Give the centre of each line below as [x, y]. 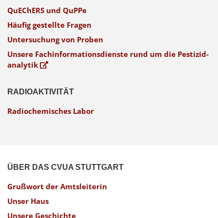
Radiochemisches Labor [51, 111]
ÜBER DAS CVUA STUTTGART [65, 167]
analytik [24, 65]
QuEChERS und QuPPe [47, 10]
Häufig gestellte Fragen [49, 25]
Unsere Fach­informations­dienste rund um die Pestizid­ [108, 54]
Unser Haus [28, 201]
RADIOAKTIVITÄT [41, 92]
